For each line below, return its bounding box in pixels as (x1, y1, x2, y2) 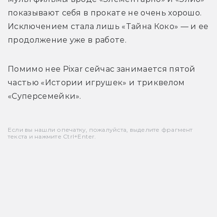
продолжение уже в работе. (8, 35, 127, 45)
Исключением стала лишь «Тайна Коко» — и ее (8, 21, 209, 31)
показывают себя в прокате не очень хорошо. (8, 8, 202, 17)
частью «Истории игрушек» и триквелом (8, 77, 185, 87)
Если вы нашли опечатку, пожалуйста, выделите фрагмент (8, 125, 193, 133)
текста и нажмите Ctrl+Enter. (8, 132, 96, 140)
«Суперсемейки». (8, 91, 84, 101)
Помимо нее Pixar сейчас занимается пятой (8, 64, 196, 74)
